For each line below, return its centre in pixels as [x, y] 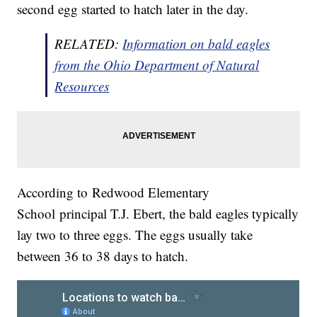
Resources [82, 86]
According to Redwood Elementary [114, 192]
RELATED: [89, 44]
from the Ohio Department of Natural [157, 65]
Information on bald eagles [196, 44]
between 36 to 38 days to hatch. [103, 256]
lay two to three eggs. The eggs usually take [135, 235]
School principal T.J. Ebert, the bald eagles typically [158, 214]
